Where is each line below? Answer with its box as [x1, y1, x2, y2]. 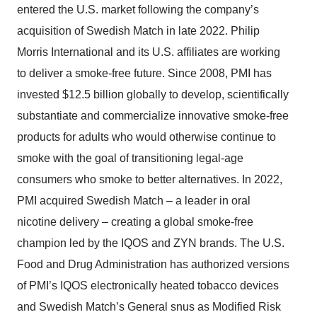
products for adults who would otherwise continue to [17, 131, 276, 144]
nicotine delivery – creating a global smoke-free [17, 216, 253, 229]
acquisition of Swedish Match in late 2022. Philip [17, 25, 260, 38]
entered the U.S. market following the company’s [17, 4, 259, 16]
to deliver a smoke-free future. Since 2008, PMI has [17, 67, 272, 80]
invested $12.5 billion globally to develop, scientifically [17, 88, 289, 101]
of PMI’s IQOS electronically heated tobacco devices [17, 279, 279, 292]
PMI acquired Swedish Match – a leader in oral [17, 195, 250, 207]
